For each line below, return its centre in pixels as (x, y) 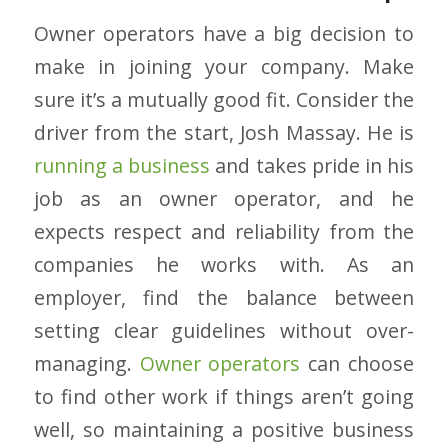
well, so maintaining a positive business (224, 430)
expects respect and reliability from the (224, 232)
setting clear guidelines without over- (224, 331)
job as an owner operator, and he (224, 199)
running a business (122, 166)
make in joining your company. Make (224, 67)
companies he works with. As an (224, 265)
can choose (357, 364)
